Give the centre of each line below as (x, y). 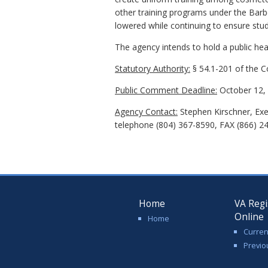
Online (249, 217)
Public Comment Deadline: (166, 90)
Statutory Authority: (153, 69)
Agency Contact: (146, 112)
